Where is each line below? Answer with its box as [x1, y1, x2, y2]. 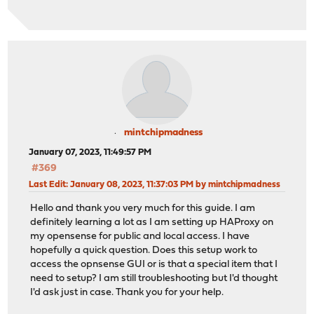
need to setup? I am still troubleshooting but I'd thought [30, 273, 278, 285]
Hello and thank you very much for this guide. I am [30, 203, 256, 214]
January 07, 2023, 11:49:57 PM [29, 147, 152, 157]
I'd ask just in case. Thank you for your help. [30, 287, 224, 299]
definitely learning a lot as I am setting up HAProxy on [30, 217, 274, 228]
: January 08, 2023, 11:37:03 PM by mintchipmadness [66, 179, 281, 189]
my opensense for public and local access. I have [30, 231, 250, 243]
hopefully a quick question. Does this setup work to [30, 245, 258, 257]
